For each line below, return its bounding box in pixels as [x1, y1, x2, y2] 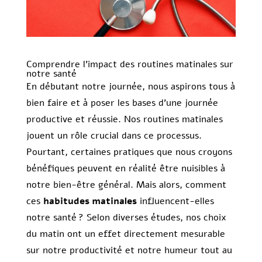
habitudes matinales [43, 195, 137, 208]
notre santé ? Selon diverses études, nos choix [26, 211, 226, 225]
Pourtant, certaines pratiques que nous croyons [26, 146, 232, 159]
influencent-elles [136, 195, 214, 208]
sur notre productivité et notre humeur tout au [26, 244, 232, 257]
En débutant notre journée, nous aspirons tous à [26, 80, 235, 94]
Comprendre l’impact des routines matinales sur [26, 58, 233, 71]
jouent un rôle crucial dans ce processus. [26, 129, 202, 143]
